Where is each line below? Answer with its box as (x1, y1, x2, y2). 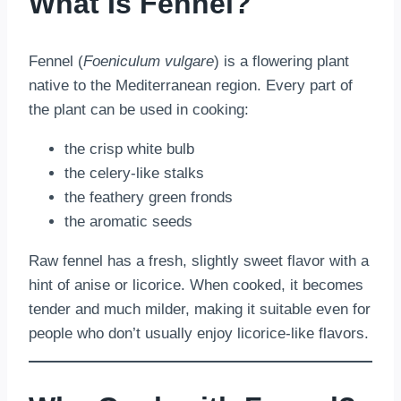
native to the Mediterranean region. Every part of (29, 76, 353, 94)
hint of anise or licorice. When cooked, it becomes (29, 276, 363, 294)
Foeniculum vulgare (83, 52, 214, 70)
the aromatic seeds (64, 212, 192, 230)
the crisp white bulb (64, 140, 194, 158)
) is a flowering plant (214, 52, 349, 70)
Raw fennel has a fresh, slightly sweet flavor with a (29, 252, 369, 269)
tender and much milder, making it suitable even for (29, 300, 371, 318)
